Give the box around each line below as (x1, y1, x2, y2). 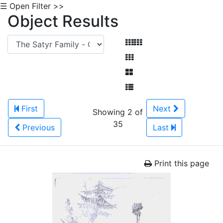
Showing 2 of (93, 107, 143, 117)
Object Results (7, 11, 118, 31)
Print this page (152, 158, 209, 168)
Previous (22, 122, 55, 132)
